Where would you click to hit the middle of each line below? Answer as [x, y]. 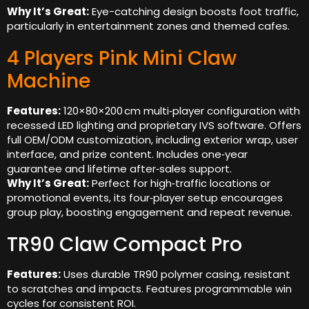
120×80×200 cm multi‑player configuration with [180, 111]
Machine [49, 81]
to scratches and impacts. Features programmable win [149, 289]
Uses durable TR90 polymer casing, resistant [176, 275]
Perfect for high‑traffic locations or [180, 183]
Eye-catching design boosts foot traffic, [194, 12]
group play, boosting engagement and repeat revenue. [150, 212]
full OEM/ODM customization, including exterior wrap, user [152, 140]
